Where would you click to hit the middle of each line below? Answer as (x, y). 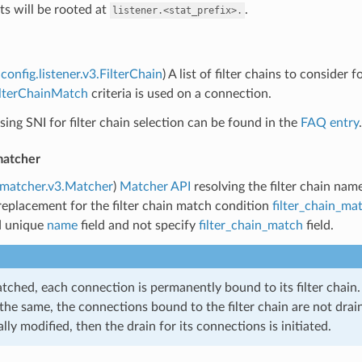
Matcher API (155, 186)
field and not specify (138, 225)
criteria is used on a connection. (179, 93)
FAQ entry (329, 122)
